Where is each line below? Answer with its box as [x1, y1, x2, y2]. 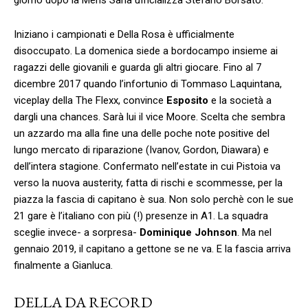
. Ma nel [237, 225, 272, 239]
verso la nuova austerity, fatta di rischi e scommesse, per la [14, 176, 283, 189]
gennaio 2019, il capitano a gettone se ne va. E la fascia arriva [14, 242, 291, 255]
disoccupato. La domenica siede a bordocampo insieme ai [14, 44, 278, 57]
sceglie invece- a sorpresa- [14, 225, 140, 239]
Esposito [166, 93, 208, 107]
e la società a [208, 93, 272, 107]
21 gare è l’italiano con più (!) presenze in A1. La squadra [14, 209, 268, 222]
